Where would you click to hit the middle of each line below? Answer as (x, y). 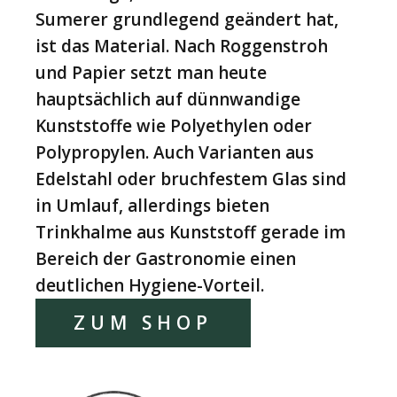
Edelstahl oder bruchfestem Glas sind (191, 179)
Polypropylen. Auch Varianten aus (175, 152)
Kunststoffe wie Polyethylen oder (174, 125)
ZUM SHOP (143, 322)
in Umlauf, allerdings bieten (152, 205)
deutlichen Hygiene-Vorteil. (150, 285)
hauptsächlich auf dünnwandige (168, 99)
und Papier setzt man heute (151, 72)
